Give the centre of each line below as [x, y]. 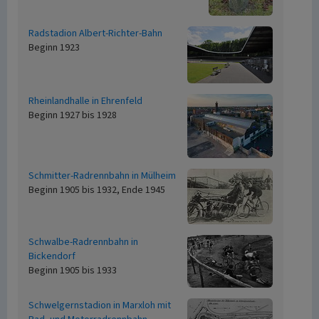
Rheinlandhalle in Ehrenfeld [85, 101]
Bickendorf [52, 256]
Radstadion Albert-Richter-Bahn [95, 33]
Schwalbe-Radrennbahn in [83, 242]
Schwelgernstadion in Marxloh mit [100, 305]
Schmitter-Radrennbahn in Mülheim [102, 176]
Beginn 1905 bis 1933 [73, 271]
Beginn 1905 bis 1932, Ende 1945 [97, 190]
